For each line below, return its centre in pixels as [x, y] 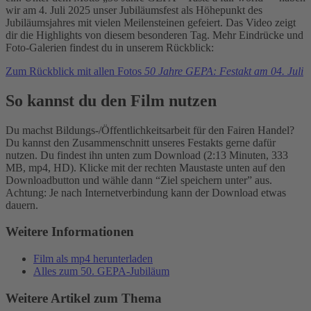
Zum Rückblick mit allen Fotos [75, 71]
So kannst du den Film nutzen [111, 100]
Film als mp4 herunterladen [93, 259]
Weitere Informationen [70, 232]
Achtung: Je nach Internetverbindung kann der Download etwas [146, 192]
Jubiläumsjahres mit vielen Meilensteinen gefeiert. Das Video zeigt [151, 22]
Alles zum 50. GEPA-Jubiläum [101, 271]
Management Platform [110, 56]
